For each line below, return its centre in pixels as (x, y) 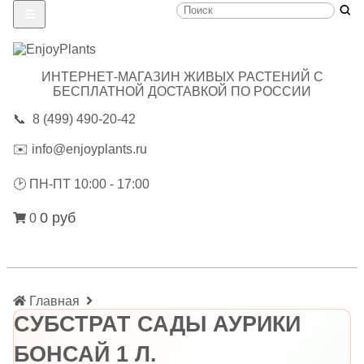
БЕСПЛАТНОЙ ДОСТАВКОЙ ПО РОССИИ (182, 91)
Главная (54, 301)
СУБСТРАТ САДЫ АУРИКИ (157, 324)
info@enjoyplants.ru (89, 149)
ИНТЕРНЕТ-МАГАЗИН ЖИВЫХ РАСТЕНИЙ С (182, 76)
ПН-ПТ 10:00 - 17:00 (88, 184)
